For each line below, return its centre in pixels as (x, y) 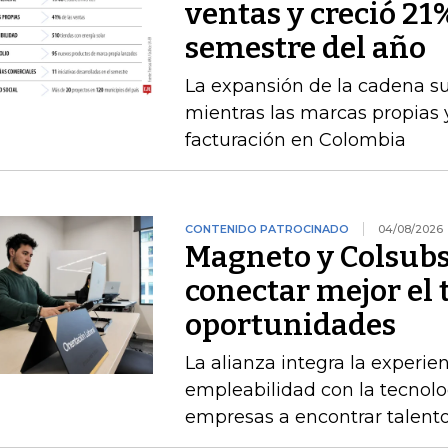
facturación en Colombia (295, 140)
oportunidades (290, 325)
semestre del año (305, 48)
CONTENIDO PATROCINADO (266, 229)
